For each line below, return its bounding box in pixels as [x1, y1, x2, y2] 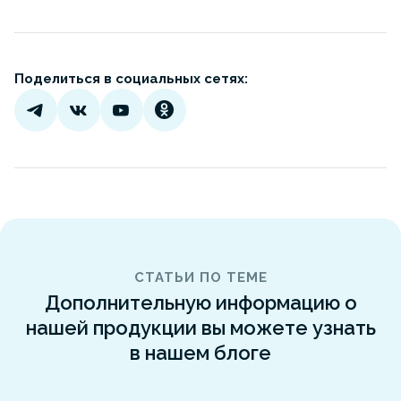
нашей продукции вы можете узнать [25, 315, 376, 339]
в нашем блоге [130, 340, 271, 364]
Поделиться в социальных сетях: [14, 70, 248, 87]
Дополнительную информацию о [44, 290, 357, 314]
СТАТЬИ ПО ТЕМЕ [133, 269, 268, 286]
